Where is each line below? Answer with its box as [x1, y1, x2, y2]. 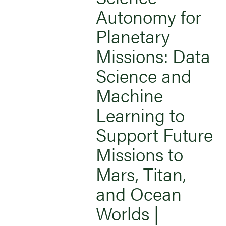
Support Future [96, 121, 213, 147]
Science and [96, 62, 191, 88]
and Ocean [96, 180, 182, 206]
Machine [96, 81, 163, 108]
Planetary [96, 22, 170, 49]
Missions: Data [96, 42, 210, 69]
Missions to [96, 140, 183, 167]
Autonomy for [96, 3, 201, 29]
